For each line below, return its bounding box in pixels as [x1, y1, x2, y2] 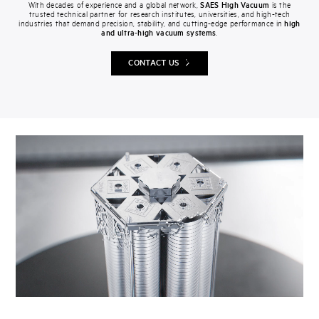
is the [269, 1, 291, 11]
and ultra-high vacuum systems [101, 29, 216, 38]
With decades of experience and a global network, [28, 1, 201, 11]
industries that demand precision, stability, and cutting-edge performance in [19, 20, 285, 29]
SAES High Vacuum [200, 1, 270, 11]
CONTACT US [128, 58, 179, 68]
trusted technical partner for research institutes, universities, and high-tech [28, 11, 291, 20]
